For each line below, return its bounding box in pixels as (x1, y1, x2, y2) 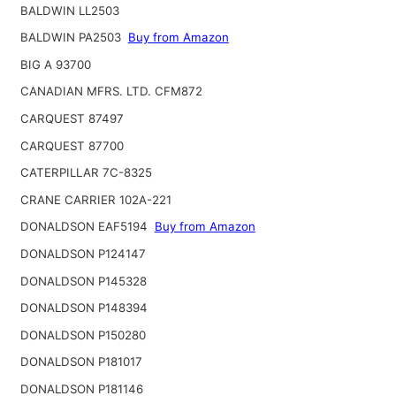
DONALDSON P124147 (19, 246, 146, 261)
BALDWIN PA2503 (19, 30, 125, 45)
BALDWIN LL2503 (19, 3, 119, 18)
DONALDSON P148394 (19, 301, 148, 316)
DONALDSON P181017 (19, 354, 142, 369)
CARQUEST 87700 (19, 138, 124, 153)
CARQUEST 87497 (19, 111, 124, 126)
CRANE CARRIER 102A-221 (19, 192, 171, 207)
